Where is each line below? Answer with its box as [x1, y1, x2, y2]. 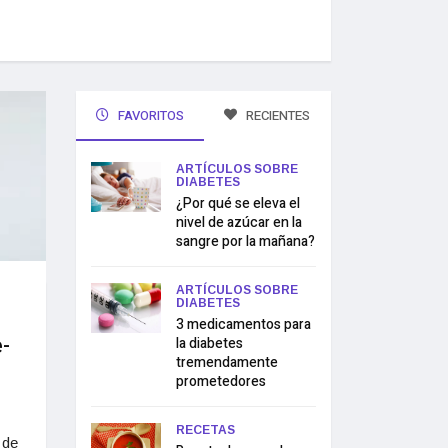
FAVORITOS [114, 106, 184, 125]
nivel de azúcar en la [176, 212, 302, 233]
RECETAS [176, 423, 235, 437]
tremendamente [176, 352, 278, 373]
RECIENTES [243, 106, 311, 125]
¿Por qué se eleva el [176, 193, 300, 214]
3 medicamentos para [176, 314, 311, 335]
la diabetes [176, 333, 243, 354]
